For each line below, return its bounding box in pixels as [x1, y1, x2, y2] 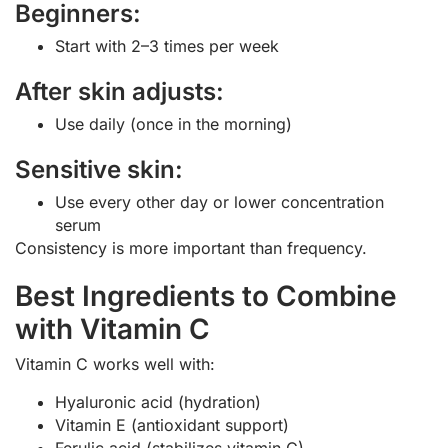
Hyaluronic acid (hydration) [55, 391, 261, 412]
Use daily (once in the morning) [55, 114, 292, 135]
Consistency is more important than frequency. [15, 238, 367, 259]
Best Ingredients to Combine [15, 279, 397, 314]
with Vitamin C [15, 312, 210, 347]
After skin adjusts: [15, 77, 224, 107]
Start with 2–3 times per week [55, 36, 279, 57]
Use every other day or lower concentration [55, 192, 384, 213]
